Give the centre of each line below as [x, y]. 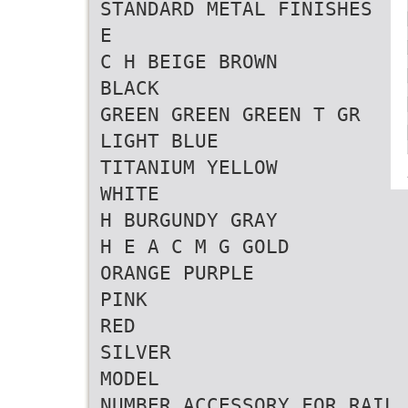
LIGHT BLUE [159, 141]
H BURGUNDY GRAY [189, 220]
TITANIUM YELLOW [189, 167]
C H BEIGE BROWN [189, 61]
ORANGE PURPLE [177, 273]
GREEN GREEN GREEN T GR [230, 114]
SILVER [136, 352]
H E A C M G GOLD [195, 246]
